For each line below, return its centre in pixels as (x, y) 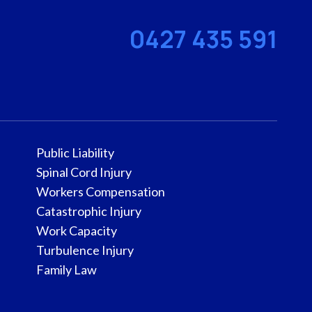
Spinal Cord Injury (84, 172)
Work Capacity (76, 231)
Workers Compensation (100, 192)
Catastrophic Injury (88, 211)
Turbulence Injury (85, 250)
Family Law (66, 270)
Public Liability (75, 153)
